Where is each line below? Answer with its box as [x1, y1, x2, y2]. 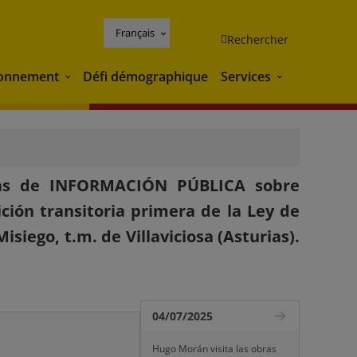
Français [116, 25, 155, 40]
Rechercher [227, 31, 288, 47]
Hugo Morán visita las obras [152, 342, 277, 355]
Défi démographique [83, 67, 208, 85]
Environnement [61, 69, 155, 87]
